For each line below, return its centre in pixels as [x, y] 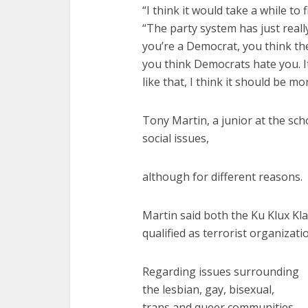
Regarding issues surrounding [221, 271]
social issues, [176, 138]
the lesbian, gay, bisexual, [208, 289]
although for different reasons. [222, 176]
